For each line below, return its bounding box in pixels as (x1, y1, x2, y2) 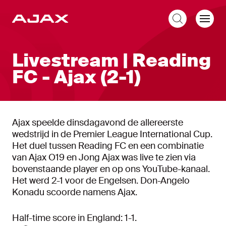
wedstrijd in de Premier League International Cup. (12, 128, 212, 140)
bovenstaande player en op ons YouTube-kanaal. (12, 163, 210, 175)
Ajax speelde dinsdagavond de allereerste (12, 117, 183, 129)
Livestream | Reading (12, 49, 211, 72)
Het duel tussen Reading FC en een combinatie (12, 140, 204, 152)
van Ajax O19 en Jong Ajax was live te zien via (12, 151, 196, 163)
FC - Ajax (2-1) (12, 66, 141, 89)
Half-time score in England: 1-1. (12, 212, 137, 224)
